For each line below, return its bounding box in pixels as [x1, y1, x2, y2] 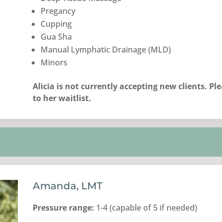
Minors [41, 56, 68, 68]
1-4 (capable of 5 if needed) [94, 202, 198, 213]
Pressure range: [33, 202, 95, 213]
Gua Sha [41, 31, 72, 42]
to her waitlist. [33, 92, 92, 104]
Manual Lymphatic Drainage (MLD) [41, 44, 171, 55]
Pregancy [41, 5, 76, 16]
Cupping [41, 18, 72, 29]
